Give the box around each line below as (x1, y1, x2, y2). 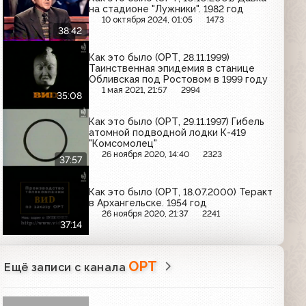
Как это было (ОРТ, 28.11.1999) (89, 51, 230, 63)
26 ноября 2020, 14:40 (102, 149, 190, 160)
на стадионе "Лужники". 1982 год (89, 3, 245, 15)
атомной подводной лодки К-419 (89, 127, 247, 139)
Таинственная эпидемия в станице (89, 62, 255, 74)
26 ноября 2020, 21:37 (102, 208, 189, 219)
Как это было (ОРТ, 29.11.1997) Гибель (89, 116, 265, 128)
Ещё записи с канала (4, 260, 129, 274)
